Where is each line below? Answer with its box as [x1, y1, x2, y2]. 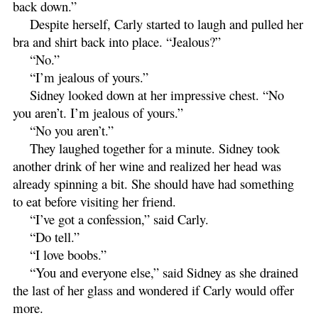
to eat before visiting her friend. [13, 192, 180, 210]
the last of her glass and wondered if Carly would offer [13, 280, 294, 299]
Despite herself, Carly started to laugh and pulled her [30, 14, 303, 33]
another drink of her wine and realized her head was [13, 156, 281, 175]
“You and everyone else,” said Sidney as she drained [30, 263, 298, 281]
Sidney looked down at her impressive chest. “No [30, 85, 284, 104]
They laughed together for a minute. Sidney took [30, 138, 280, 157]
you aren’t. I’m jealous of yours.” [13, 103, 183, 121]
